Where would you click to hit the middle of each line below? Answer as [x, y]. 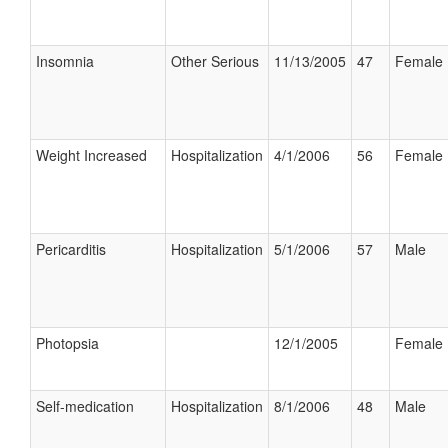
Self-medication [85, 406]
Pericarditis [71, 249]
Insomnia [65, 61]
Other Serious [215, 61]
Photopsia [67, 343]
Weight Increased [91, 155]
